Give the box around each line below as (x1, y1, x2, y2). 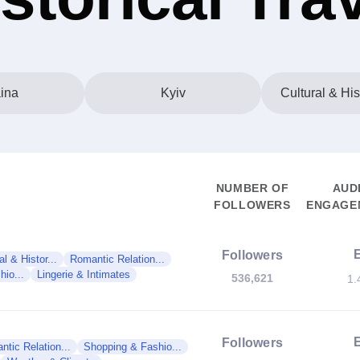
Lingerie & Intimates (37, 268, 130, 280)
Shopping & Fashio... (84, 341, 182, 353)
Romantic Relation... (70, 253, 165, 265)
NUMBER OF (215, 182, 289, 194)
